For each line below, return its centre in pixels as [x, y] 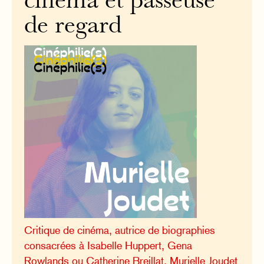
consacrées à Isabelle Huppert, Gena [108, 245]
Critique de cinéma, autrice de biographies [120, 230]
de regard [73, 27]
